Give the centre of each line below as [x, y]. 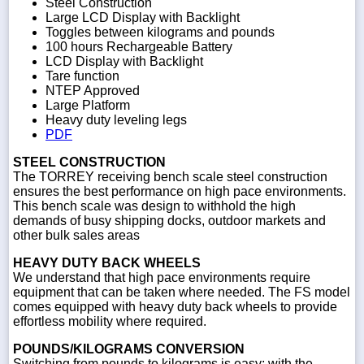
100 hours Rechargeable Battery [139, 46]
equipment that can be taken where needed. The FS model [182, 292]
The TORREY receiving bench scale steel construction [170, 176]
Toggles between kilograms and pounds [160, 32]
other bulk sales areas [76, 235]
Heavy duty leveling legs [116, 119]
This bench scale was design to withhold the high [154, 206]
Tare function [82, 76]
